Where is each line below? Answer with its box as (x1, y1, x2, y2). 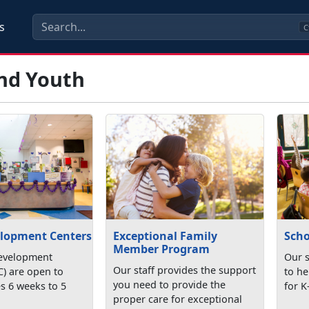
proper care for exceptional (113, 292, 243, 306)
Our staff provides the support (113, 263, 257, 277)
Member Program (113, 241, 210, 257)
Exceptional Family (113, 228, 218, 243)
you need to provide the (113, 277, 226, 291)
